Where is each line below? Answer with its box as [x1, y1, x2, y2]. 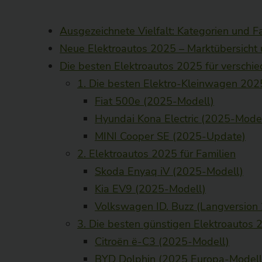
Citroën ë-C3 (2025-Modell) [95, 234, 229, 249]
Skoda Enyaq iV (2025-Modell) [95, 164, 243, 178]
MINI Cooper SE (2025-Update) [95, 129, 246, 143]
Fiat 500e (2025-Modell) [95, 94, 214, 108]
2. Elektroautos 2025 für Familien [77, 146, 236, 161]
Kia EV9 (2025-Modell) [95, 181, 206, 196]
